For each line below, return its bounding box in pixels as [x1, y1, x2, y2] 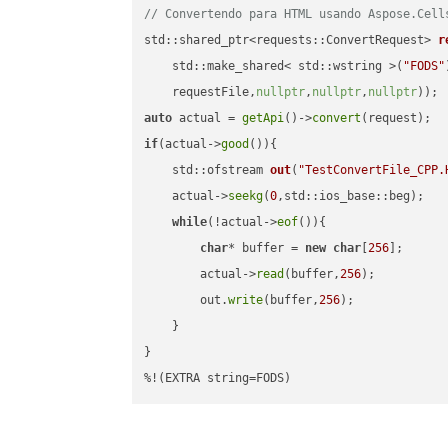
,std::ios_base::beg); [277, 189, 425, 204]
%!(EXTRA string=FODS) [144, 371, 292, 386]
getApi [242, 111, 285, 126]
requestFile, [144, 85, 257, 100]
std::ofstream [172, 163, 271, 178]
